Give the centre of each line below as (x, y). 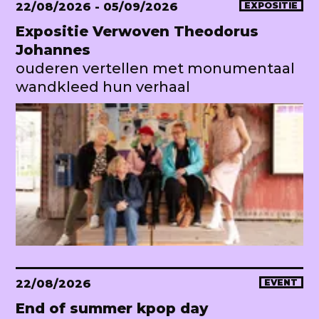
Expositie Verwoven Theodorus (137, 31)
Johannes (53, 49)
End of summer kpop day (112, 308)
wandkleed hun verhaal (103, 87)
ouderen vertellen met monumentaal (155, 68)
